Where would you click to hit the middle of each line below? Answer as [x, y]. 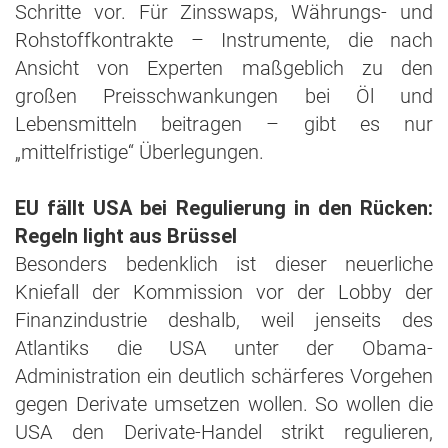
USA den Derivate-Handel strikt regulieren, [224, 432]
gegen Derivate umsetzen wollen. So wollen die [224, 404]
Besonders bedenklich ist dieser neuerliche [224, 264]
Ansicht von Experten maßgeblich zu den [224, 68]
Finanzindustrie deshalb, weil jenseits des [224, 320]
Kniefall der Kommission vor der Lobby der [224, 292]
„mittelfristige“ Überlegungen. [139, 152]
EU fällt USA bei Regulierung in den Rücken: [224, 208]
